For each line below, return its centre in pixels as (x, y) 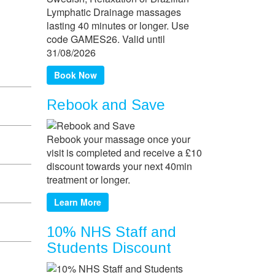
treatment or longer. (88, 180)
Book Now (76, 75)
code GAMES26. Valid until (106, 39)
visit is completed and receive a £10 (124, 153)
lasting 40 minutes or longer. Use (118, 26)
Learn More (78, 202)
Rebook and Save (106, 105)
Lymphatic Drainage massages (114, 12)
